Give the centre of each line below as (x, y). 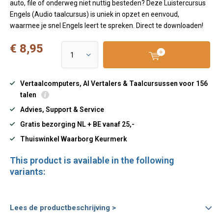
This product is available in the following (92, 160)
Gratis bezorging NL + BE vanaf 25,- (77, 124)
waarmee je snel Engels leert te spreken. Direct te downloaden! (107, 26)
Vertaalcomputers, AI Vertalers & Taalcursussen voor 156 (114, 83)
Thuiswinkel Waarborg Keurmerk (74, 139)
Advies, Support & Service (62, 110)
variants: (27, 172)
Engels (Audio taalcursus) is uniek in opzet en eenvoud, (95, 14)
